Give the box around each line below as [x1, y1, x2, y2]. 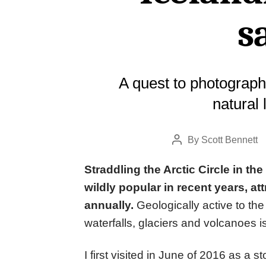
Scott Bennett [201, 134, 258, 145]
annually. [84, 199, 134, 212]
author [176, 151, 203, 161]
